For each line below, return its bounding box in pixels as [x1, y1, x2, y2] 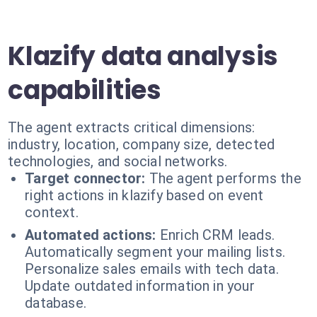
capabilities [8, 72, 161, 108]
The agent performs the [149, 170, 301, 187]
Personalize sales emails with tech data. [25, 260, 279, 277]
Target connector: [25, 170, 146, 187]
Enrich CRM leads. [159, 226, 275, 243]
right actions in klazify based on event [25, 187, 264, 204]
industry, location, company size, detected [8, 136, 275, 153]
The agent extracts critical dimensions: [8, 119, 255, 136]
